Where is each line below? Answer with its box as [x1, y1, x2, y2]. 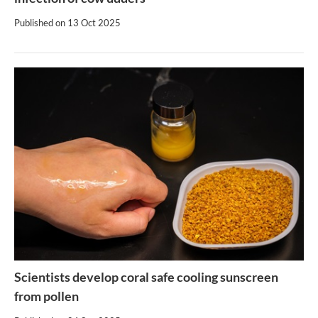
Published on [14, 17, 67, 29]
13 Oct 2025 [67, 17, 121, 29]
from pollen [14, 288, 79, 305]
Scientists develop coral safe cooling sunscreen [14, 269, 278, 285]
